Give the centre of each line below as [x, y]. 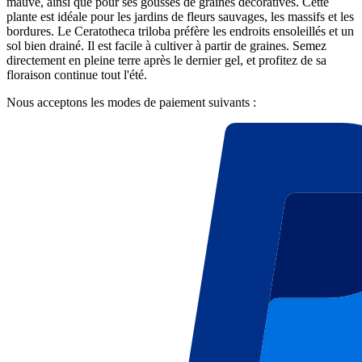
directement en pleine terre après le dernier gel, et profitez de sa [166, 61]
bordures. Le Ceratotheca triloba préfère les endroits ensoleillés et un [180, 32]
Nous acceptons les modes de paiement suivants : [131, 103]
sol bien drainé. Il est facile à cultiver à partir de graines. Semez [166, 46]
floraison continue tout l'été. [77, 75]
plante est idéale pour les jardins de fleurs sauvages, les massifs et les [180, 17]
